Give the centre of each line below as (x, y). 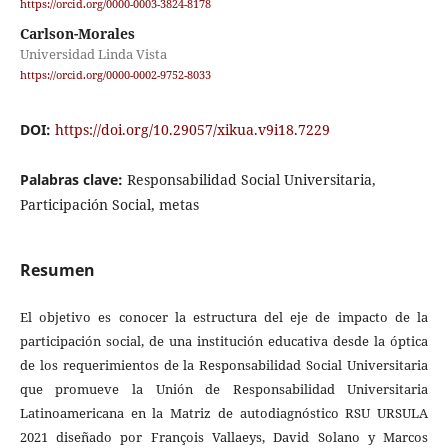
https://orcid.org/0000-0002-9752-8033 (115, 75)
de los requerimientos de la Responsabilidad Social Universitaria (224, 365)
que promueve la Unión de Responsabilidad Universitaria (224, 389)
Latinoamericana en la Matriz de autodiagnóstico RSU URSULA (224, 413)
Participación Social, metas (109, 205)
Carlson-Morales (77, 34)
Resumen (57, 270)
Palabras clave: (73, 180)
